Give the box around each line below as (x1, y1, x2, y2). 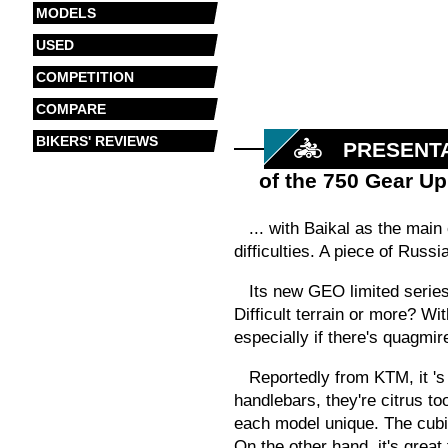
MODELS (35, 5, 96, 21)
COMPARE (35, 101, 106, 117)
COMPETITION (35, 69, 134, 85)
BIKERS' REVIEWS (35, 133, 158, 149)
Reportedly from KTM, (249, 367, 415, 387)
